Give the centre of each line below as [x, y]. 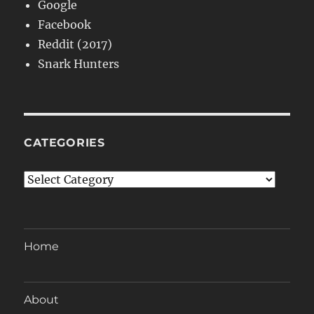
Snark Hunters [79, 64]
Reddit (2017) [75, 45]
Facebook [65, 25]
